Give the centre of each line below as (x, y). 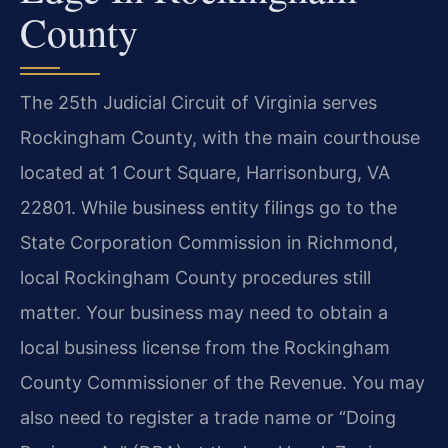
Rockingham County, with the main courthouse (220, 137)
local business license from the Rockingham (205, 347)
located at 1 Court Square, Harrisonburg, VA (205, 172)
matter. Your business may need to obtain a (204, 312)
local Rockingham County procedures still (195, 277)
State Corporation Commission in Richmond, (209, 242)
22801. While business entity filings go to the (208, 207)
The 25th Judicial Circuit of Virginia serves (198, 102)
